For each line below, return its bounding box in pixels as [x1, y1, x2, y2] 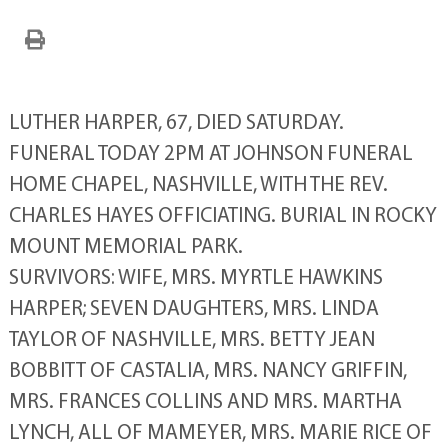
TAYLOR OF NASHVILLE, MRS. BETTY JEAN [8, 325, 375, 352]
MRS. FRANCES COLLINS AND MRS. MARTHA [8, 387, 402, 414]
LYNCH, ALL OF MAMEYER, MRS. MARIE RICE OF [8, 418, 432, 445]
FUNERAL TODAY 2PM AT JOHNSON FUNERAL [8, 139, 413, 166]
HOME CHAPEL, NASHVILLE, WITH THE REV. [8, 170, 388, 197]
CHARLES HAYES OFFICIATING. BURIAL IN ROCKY [8, 201, 437, 228]
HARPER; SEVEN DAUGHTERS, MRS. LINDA [8, 294, 379, 321]
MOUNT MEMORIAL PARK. [8, 232, 243, 259]
